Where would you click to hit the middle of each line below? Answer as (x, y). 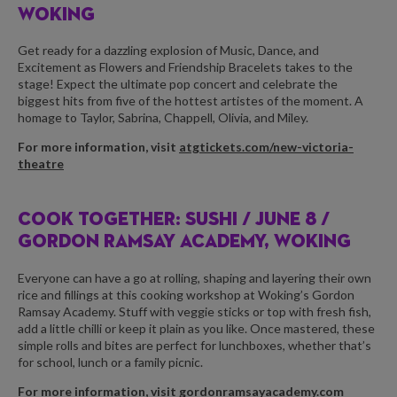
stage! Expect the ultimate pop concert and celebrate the (178, 84)
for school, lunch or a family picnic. (110, 362)
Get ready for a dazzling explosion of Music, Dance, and (168, 51)
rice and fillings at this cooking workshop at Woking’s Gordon (186, 294)
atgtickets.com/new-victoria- (266, 147)
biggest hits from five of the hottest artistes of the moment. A (191, 101)
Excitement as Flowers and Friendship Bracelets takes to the (185, 67)
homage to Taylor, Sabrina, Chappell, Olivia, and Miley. (163, 118)
